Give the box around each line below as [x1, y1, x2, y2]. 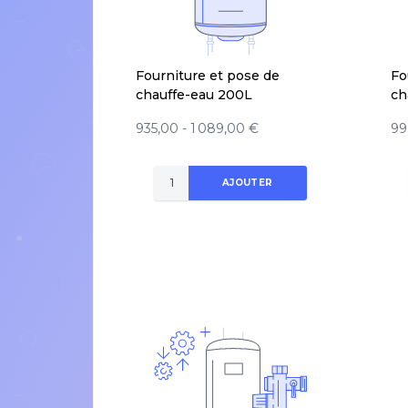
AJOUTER [221, 177, 273, 189]
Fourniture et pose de [136, 66, 280, 84]
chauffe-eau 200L [136, 86, 252, 103]
